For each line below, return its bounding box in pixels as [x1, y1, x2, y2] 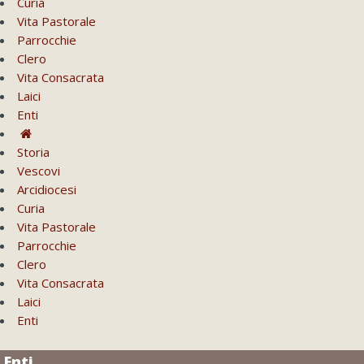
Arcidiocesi [17, 181, 76, 198]
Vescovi [17, 162, 60, 180]
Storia [17, 144, 50, 161]
